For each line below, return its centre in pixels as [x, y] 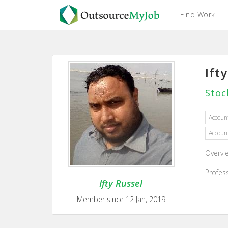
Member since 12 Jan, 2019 [121, 199]
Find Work [198, 15]
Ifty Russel [121, 183]
